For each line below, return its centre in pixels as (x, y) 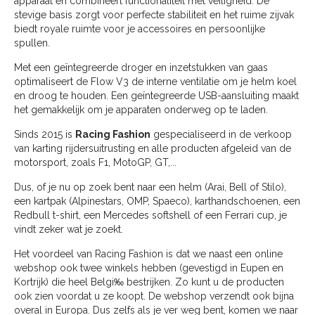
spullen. (32, 43)
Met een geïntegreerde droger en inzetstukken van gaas (141, 68)
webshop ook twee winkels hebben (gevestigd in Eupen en (149, 268)
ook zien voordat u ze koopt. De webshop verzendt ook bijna (154, 296)
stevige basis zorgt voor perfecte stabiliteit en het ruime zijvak (154, 15)
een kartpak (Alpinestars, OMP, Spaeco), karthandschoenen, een (157, 201)
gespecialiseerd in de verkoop (221, 135)
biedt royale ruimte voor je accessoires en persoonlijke (140, 29)
